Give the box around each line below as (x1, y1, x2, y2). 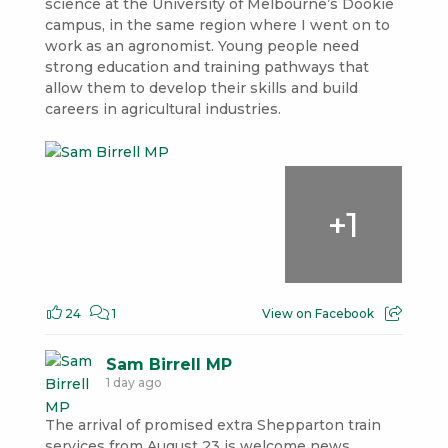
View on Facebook (262, 306, 375, 322)
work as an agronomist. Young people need (44, 37, 359, 55)
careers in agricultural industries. (44, 100, 281, 118)
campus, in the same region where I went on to (44, 16, 390, 34)
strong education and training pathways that (44, 58, 369, 76)
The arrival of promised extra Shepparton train (44, 416, 381, 435)
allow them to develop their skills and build (44, 79, 358, 97)
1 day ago (105, 375, 162, 391)
